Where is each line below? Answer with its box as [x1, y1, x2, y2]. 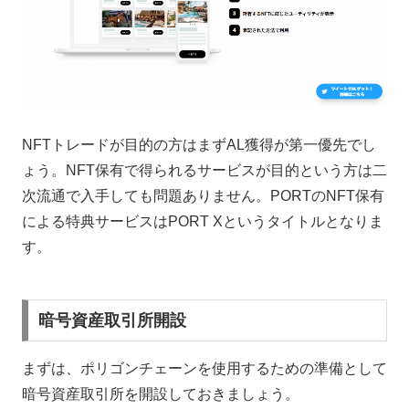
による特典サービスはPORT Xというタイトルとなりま [22, 213, 383, 229]
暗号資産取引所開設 [37, 310, 186, 330]
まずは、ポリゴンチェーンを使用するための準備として [22, 360, 387, 376]
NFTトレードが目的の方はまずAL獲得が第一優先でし [22, 136, 376, 152]
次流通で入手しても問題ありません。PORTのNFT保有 [22, 187, 384, 204]
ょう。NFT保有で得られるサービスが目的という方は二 [22, 162, 387, 178]
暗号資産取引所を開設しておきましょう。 [22, 385, 299, 402]
